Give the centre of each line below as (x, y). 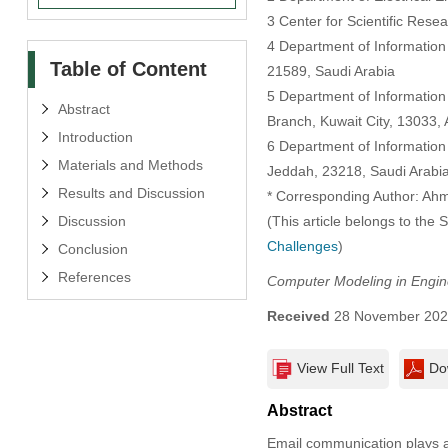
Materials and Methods (130, 164)
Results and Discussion (131, 192)
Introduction (95, 136)
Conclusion (92, 248)
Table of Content (128, 68)
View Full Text (340, 368)
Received (298, 316)
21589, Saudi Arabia (330, 71)
